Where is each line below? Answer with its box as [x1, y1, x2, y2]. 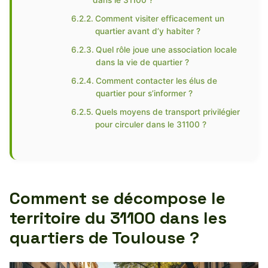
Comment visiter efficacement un [95, 14, 224, 23]
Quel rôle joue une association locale [95, 45, 237, 54]
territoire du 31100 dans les [10, 207, 227, 229]
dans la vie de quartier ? [95, 57, 189, 67]
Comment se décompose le [10, 187, 226, 209]
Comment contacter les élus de [95, 76, 217, 86]
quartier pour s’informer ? [95, 89, 193, 98]
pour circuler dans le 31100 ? [95, 120, 206, 129]
